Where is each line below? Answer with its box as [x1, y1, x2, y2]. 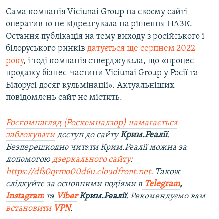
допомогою [6, 155, 52, 165]
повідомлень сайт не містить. [6, 93, 122, 103]
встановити [6, 204, 53, 214]
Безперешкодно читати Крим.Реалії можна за [6, 143, 187, 153]
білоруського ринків [6, 44, 87, 54]
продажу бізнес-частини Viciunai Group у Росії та [6, 68, 198, 78]
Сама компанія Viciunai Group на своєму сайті [6, 7, 187, 17]
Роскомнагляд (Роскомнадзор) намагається [6, 118, 177, 128]
